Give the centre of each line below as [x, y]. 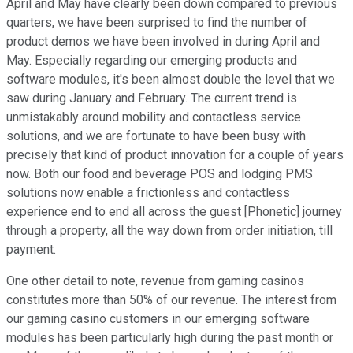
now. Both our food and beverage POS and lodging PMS [160, 174]
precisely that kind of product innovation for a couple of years [175, 155]
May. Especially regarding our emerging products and [152, 61]
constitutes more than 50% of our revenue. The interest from [171, 300]
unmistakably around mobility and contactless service [154, 117]
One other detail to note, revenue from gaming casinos [155, 281]
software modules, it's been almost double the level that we [171, 80]
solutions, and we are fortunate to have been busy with [156, 136]
